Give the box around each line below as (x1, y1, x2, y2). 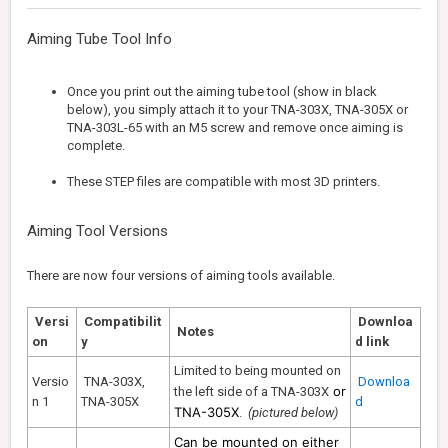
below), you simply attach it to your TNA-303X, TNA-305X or (67, 102, 408, 118)
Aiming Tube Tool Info (27, 30, 172, 49)
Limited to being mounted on (174, 363, 341, 379)
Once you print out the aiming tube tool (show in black (67, 84, 377, 100)
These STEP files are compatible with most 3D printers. (67, 174, 380, 190)
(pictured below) (245, 405, 338, 421)
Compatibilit (84, 314, 161, 330)
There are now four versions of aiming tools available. (27, 268, 338, 284)
